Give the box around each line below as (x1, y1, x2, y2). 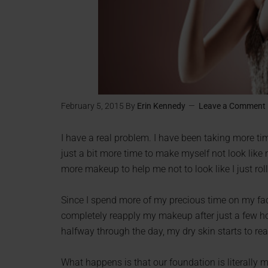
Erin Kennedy (137, 101, 185, 111)
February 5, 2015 (61, 101, 124, 111)
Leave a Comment (199, 101, 266, 111)
